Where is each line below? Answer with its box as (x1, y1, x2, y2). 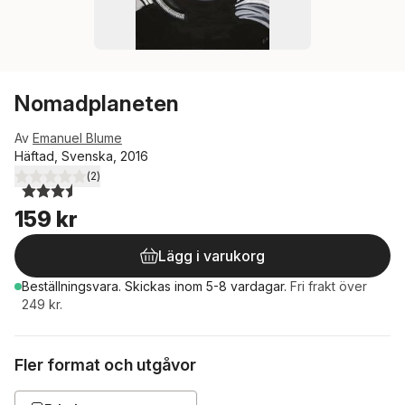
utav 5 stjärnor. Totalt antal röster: (32, 175, 231, 192)
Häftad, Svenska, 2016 (14, 148, 148, 164)
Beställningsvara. (22, 278, 125, 294)
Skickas (125, 278, 174, 294)
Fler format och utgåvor (14, 355, 196, 374)
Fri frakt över (290, 278, 367, 294)
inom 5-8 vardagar (174, 278, 284, 294)
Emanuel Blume (33, 130, 122, 146)
